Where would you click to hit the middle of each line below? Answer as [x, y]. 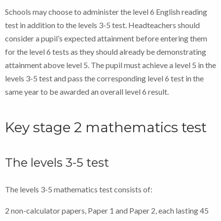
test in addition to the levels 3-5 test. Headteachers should [102, 25]
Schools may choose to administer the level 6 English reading [106, 12]
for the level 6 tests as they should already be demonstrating [106, 52]
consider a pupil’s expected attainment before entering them [106, 38]
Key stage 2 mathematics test [106, 128]
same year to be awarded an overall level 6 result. [87, 92]
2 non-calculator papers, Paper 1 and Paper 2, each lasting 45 [107, 211]
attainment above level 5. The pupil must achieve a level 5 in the [110, 65]
